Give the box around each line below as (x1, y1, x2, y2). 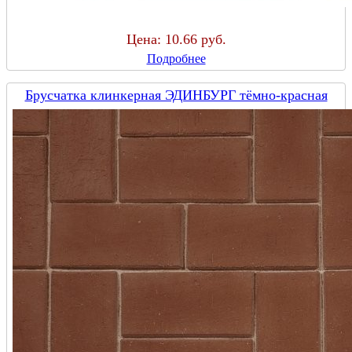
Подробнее (146, 52, 206, 66)
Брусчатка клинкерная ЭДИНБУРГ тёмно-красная (24, 87, 328, 104)
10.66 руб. (164, 31, 226, 48)
